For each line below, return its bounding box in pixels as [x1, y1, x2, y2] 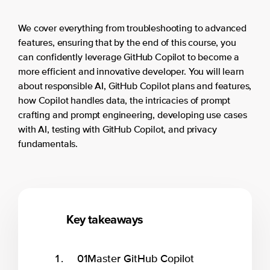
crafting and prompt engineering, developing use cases [18, 110, 247, 121]
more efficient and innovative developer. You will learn [18, 67, 244, 77]
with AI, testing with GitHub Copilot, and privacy [18, 125, 217, 135]
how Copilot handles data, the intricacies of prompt [18, 96, 231, 106]
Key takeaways [66, 210, 143, 228]
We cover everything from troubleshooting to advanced [18, 24, 246, 34]
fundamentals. [18, 139, 78, 149]
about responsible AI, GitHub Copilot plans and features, [18, 81, 252, 92]
